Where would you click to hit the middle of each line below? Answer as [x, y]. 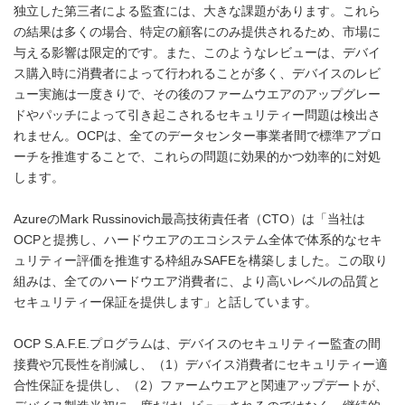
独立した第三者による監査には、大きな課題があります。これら [197, 11]
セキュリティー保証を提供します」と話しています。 [165, 302]
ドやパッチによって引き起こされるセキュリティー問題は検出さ [197, 115]
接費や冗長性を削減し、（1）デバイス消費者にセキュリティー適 [201, 365]
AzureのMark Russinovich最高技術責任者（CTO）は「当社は [189, 219]
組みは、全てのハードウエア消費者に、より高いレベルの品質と [197, 282]
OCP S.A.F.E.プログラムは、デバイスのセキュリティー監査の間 [197, 344]
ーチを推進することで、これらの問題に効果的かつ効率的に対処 [197, 157]
